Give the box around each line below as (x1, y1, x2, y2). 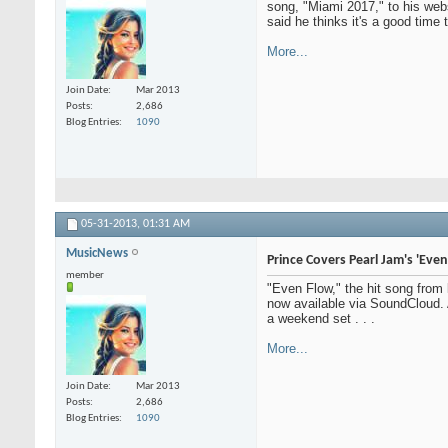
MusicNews (66, 246, 131, 260)
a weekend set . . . (267, 310, 375, 326)
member (66, 269, 104, 281)
